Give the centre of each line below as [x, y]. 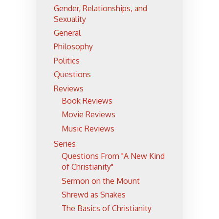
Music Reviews [88, 128]
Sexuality [70, 19]
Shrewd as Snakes [94, 195]
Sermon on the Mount [101, 181]
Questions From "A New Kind [113, 156]
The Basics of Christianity [107, 208]
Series [65, 144]
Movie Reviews [88, 115]
